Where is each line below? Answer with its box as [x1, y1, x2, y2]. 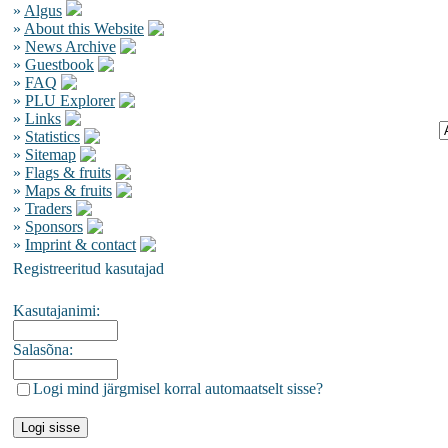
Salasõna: [13, 341, 73, 358]
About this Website [24, 20, 144, 37]
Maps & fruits [25, 182, 112, 199]
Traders [25, 200, 72, 217]
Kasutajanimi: [13, 302, 100, 319]
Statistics [25, 128, 80, 145]
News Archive [25, 38, 116, 55]
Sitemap [25, 146, 76, 163]
